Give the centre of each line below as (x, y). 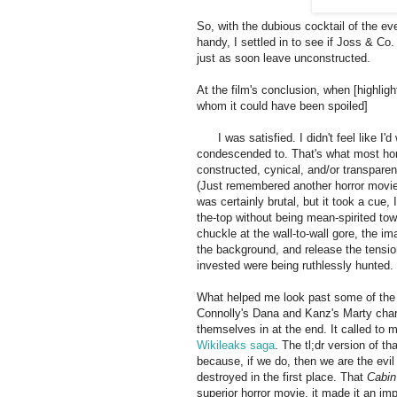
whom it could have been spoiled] (284, 106)
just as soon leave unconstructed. (284, 58)
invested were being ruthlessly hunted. (295, 266)
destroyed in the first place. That (282, 378)
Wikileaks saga (236, 346)
